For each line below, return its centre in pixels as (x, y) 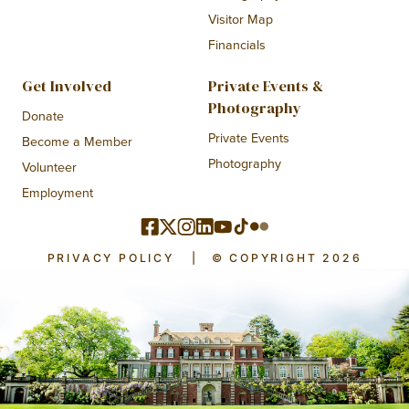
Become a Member (77, 141)
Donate (42, 115)
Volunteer (49, 167)
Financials (236, 44)
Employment (57, 192)
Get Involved (66, 86)
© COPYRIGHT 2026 (287, 258)
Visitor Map (240, 19)
